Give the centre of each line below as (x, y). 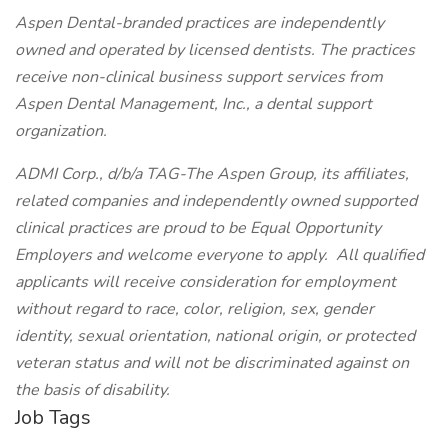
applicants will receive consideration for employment (205, 282)
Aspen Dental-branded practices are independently (199, 23)
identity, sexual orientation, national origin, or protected (215, 336)
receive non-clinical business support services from (199, 77)
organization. (61, 131)
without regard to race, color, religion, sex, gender (194, 309)
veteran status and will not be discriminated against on (212, 363)
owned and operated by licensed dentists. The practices (215, 50)
